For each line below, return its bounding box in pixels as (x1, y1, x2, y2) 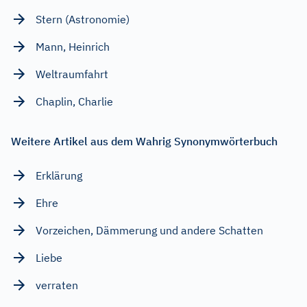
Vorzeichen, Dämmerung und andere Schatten (36, 223, 263, 237)
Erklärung (36, 168, 82, 182)
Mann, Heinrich (36, 39, 110, 53)
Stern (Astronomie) (36, 12, 130, 26)
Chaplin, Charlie (36, 94, 113, 108)
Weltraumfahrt (36, 66, 108, 81)
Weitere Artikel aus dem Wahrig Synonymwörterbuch (11, 134, 278, 148)
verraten (36, 278, 78, 292)
